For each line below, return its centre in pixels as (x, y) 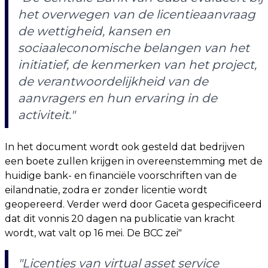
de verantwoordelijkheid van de (113, 81)
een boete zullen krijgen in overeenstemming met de (134, 161)
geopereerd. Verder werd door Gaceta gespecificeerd (133, 204)
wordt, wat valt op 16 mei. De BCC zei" (93, 233)
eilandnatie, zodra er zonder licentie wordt (106, 190)
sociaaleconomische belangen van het (134, 48)
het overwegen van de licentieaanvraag (137, 14)
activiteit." (46, 115)
